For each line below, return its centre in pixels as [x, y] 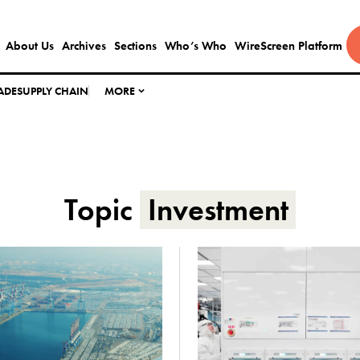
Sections [135, 46]
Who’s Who [195, 46]
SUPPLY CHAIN [53, 91]
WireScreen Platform [288, 46]
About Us [29, 46]
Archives [84, 46]
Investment [218, 210]
